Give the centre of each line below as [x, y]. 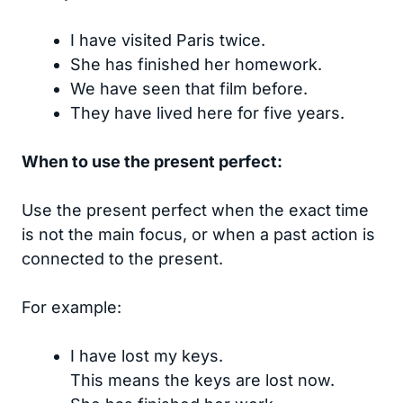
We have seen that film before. [189, 89]
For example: [72, 308]
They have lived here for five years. [207, 113]
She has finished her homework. [196, 65]
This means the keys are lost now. [202, 381]
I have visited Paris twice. [168, 40]
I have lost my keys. [147, 356]
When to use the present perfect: [152, 162]
